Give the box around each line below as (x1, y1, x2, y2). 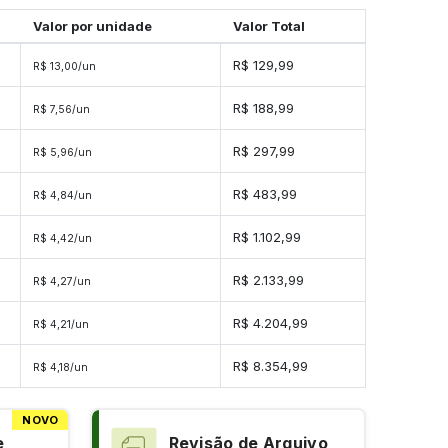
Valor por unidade (32, 18, 152, 35)
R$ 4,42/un (33, 232, 92, 246)
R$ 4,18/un (33, 361, 88, 375)
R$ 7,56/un (33, 103, 90, 117)
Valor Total (232, 18, 305, 35)
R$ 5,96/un (33, 146, 92, 160)
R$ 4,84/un (33, 189, 92, 203)
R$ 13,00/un (33, 60, 96, 74)
